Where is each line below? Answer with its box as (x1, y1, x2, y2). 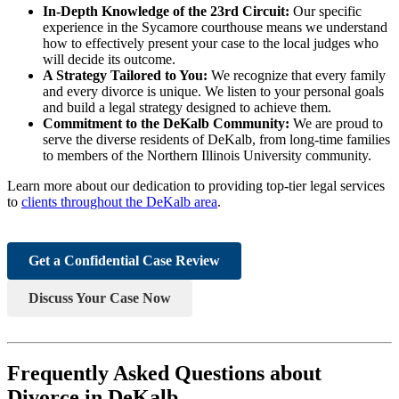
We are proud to (289, 115, 383, 131)
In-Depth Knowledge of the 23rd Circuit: (43, 3, 289, 19)
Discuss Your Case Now (28, 289, 171, 305)
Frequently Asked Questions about (7, 361, 322, 385)
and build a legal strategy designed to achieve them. (43, 99, 331, 115)
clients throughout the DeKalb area (21, 193, 217, 209)
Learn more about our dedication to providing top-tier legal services (7, 177, 385, 193)
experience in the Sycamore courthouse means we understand (43, 19, 387, 35)
